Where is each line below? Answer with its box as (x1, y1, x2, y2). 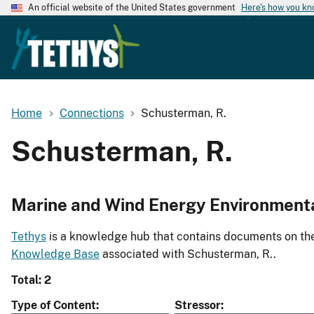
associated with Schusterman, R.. (100, 247, 276, 261)
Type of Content (11, 299, 96, 313)
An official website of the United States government (28, 3, 235, 13)
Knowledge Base (11, 247, 100, 261)
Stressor (175, 299, 221, 313)
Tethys (11, 230, 46, 244)
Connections (59, 106, 124, 120)
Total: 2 (11, 273, 51, 287)
